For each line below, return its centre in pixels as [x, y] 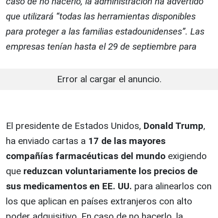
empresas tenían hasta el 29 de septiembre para [101, 47]
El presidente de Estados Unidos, [75, 126]
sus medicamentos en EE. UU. [69, 186]
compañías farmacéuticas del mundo [86, 156]
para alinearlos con [172, 186]
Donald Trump [173, 126]
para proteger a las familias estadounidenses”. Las [105, 32]
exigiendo [186, 156]
